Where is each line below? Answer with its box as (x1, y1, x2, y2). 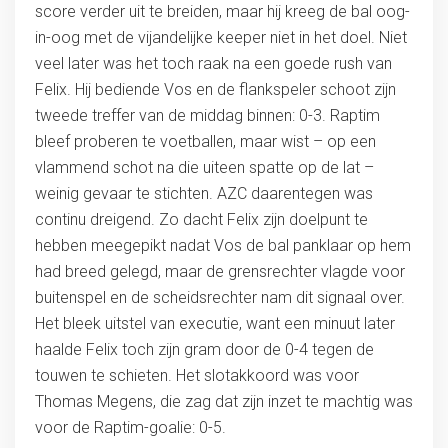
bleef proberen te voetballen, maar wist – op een (34, 132, 376, 152)
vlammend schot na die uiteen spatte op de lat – (34, 158, 374, 178)
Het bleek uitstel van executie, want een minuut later (34, 314, 395, 334)
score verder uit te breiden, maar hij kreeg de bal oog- (34, 2, 410, 22)
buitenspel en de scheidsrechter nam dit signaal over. (34, 288, 405, 308)
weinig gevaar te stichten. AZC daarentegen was (34, 184, 373, 204)
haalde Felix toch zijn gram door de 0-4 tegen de (34, 340, 374, 360)
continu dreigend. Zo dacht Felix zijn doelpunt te (34, 210, 368, 230)
